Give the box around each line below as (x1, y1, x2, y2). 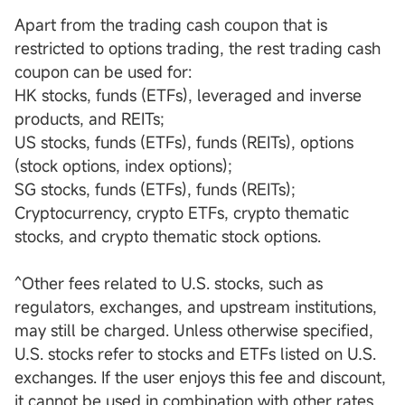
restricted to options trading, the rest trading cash (14, 37, 381, 60)
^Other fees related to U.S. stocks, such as (14, 272, 323, 295)
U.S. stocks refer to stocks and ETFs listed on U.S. (14, 343, 376, 365)
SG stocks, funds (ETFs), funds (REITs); (14, 178, 296, 201)
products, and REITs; (14, 108, 165, 130)
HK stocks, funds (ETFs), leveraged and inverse (14, 84, 362, 107)
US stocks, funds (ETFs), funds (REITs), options (14, 131, 353, 154)
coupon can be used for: (14, 61, 192, 83)
